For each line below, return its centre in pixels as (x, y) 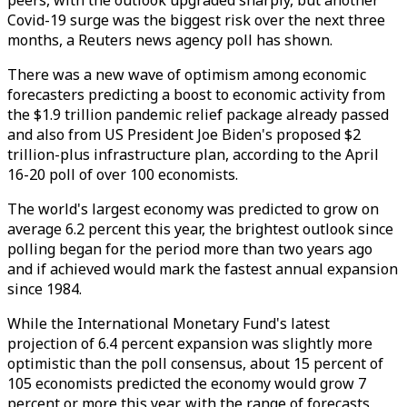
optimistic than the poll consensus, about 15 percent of (195, 363)
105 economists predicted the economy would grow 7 (187, 383)
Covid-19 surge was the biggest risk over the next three (196, 20)
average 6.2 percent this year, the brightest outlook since (200, 229)
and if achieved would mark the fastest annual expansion (203, 269)
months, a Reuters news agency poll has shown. (170, 40)
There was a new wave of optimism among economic (187, 74)
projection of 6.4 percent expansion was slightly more (190, 343)
